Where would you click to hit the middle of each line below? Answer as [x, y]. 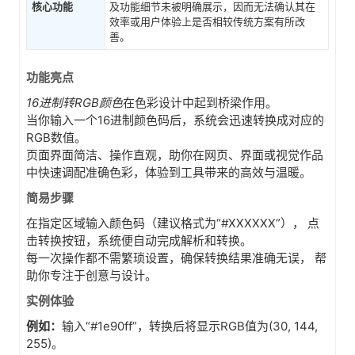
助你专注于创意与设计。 [92, 275]
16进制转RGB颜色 [74, 103]
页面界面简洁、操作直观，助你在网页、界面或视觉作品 [175, 155]
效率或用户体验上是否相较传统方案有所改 [207, 21]
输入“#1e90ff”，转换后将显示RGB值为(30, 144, [190, 326]
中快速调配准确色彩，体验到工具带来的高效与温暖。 [169, 172]
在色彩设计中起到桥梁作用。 [200, 103]
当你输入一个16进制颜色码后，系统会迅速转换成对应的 [175, 120]
